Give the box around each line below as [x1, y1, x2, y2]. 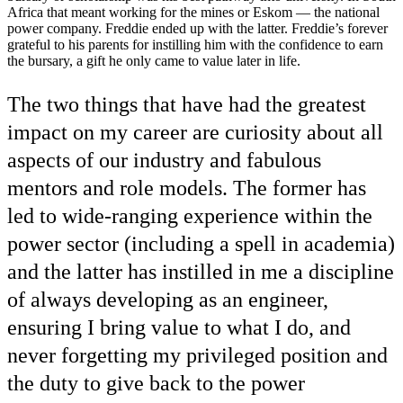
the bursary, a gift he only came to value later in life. [7, 53, 300, 68]
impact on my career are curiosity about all [7, 121, 383, 144]
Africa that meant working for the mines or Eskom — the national [7, 4, 380, 20]
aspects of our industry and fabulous [7, 148, 321, 172]
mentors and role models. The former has [7, 176, 366, 200]
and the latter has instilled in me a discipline [7, 260, 394, 283]
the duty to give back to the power [7, 372, 305, 395]
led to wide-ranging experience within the [7, 204, 372, 228]
